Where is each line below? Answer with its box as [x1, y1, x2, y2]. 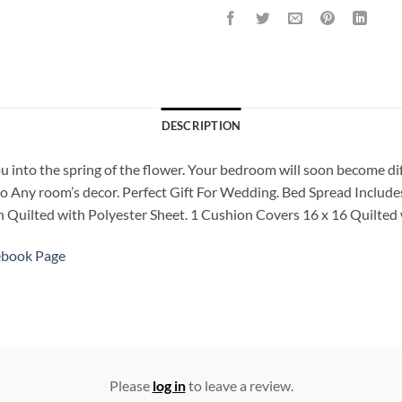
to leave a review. [185, 377, 293, 395]
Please [109, 377, 153, 395]
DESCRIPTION [161, 118, 241, 133]
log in [152, 377, 186, 395]
